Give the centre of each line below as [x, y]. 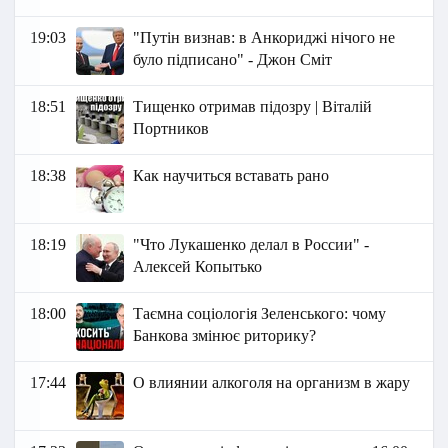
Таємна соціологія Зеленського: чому [260, 314]
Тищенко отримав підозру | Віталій [253, 107]
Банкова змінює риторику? [225, 336]
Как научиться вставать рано [231, 176]
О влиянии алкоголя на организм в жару [272, 383]
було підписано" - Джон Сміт [233, 60]
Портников [171, 129]
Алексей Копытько [198, 267]
